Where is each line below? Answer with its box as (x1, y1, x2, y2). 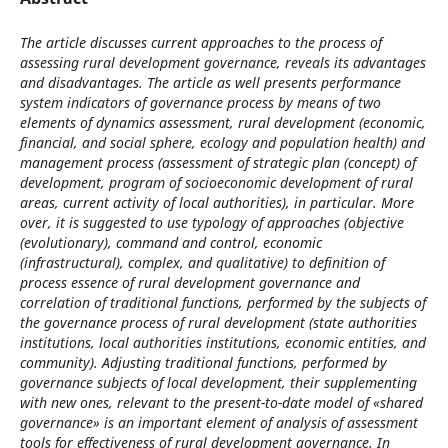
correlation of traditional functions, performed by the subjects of (19, 293, 426, 312)
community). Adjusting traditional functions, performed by (19, 353, 387, 372)
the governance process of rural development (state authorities (19, 313, 417, 332)
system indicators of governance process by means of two (19, 93, 381, 112)
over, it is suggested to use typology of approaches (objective (19, 213, 404, 232)
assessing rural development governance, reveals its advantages (19, 53, 426, 72)
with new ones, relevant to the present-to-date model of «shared (19, 393, 423, 412)
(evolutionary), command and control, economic (19, 233, 322, 252)
